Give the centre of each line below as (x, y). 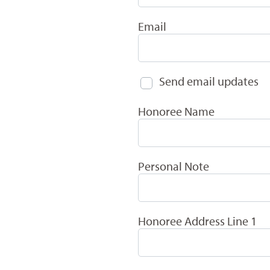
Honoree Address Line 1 (197, 221)
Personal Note (173, 166)
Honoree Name (176, 111)
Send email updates (209, 81)
